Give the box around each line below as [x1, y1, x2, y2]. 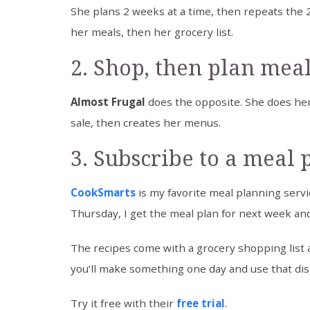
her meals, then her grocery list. [71, 25, 233, 39]
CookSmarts [71, 185, 136, 200]
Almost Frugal [71, 95, 145, 109]
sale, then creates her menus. [71, 116, 221, 130]
